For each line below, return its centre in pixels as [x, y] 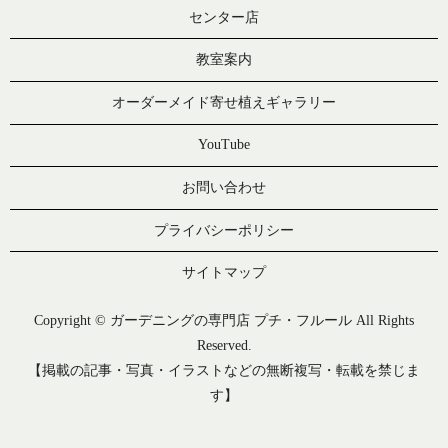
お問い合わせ [224, 188]
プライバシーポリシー [224, 230]
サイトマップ [224, 273]
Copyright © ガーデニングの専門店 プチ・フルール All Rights [224, 321]
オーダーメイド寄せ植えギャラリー [224, 102]
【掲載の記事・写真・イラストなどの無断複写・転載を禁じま [224, 371]
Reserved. [224, 346]
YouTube [224, 145]
